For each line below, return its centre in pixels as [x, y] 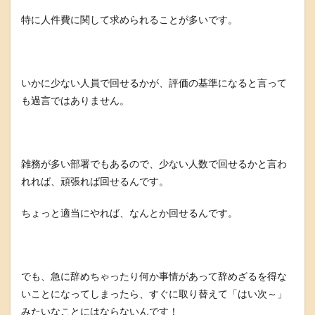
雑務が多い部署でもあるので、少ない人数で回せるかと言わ [154, 163]
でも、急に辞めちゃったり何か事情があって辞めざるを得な [154, 276]
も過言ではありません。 [75, 100]
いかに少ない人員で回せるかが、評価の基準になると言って [154, 83]
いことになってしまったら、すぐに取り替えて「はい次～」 [154, 294]
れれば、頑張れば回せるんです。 [95, 181]
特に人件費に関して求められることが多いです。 [129, 19]
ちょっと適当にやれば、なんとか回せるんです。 [129, 213]
